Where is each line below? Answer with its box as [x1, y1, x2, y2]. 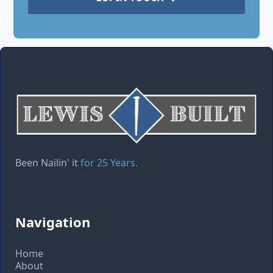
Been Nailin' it [15, 155, 80, 169]
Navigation [15, 212, 90, 231]
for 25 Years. [80, 155, 138, 169]
